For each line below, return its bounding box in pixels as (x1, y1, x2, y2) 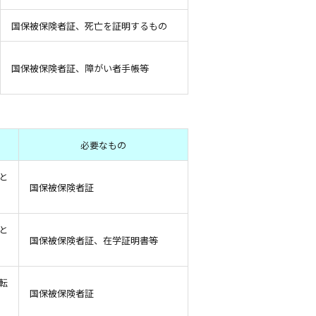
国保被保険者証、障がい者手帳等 (11, 61, 149, 75)
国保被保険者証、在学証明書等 (29, 233, 158, 247)
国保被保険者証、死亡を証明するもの (11, 19, 167, 32)
